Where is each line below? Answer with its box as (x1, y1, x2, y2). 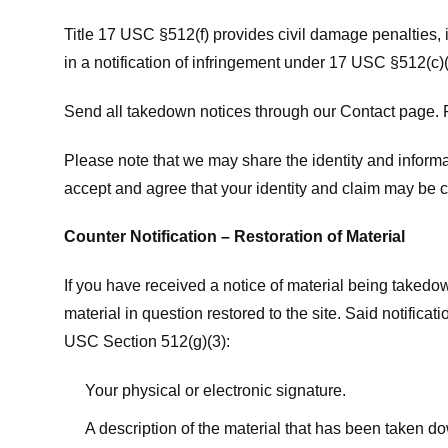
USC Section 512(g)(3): (64, 333, 230, 351)
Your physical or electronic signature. (84, 381, 346, 399)
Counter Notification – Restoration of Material (64, 228, 405, 246)
